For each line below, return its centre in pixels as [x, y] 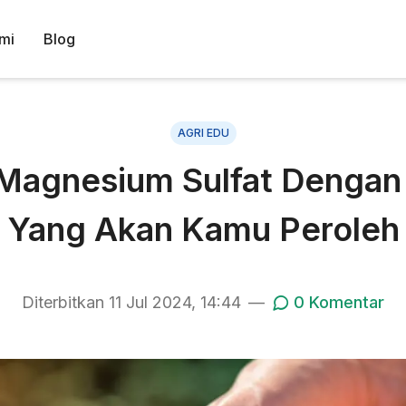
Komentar [344, 302]
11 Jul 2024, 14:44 [175, 302]
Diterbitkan [65, 302]
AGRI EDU [203, 133]
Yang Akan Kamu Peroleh [203, 229]
